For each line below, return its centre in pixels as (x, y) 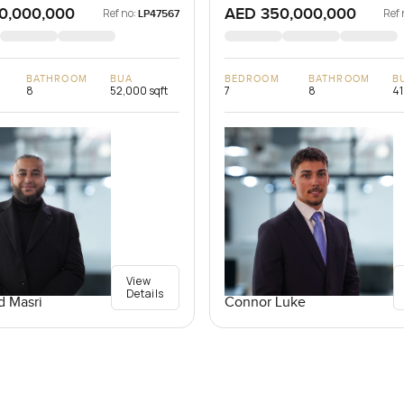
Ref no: (119, 14)
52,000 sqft (138, 91)
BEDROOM (252, 79)
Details (145, 294)
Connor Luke (265, 303)
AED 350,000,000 (290, 14)
